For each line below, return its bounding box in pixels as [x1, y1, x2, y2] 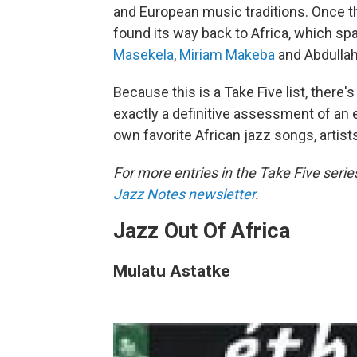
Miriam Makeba [179, 45, 275, 63]
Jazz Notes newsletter [113, 185, 255, 202]
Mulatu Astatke [113, 260, 230, 280]
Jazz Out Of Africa [113, 218, 290, 244]
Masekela [113, 45, 174, 63]
